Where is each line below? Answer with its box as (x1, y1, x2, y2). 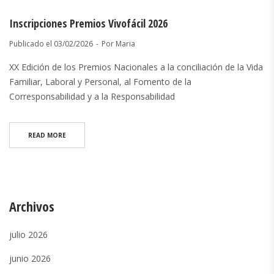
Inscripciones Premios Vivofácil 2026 (9, 16, 168, 31)
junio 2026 (9, 253, 51, 265)
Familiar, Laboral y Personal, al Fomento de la (9, 76, 191, 88)
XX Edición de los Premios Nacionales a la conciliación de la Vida (9, 61, 263, 73)
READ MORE (28, 131, 66, 140)
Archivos (9, 197, 54, 216)
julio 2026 (9, 229, 48, 241)
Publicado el (9, 39, 54, 50)
